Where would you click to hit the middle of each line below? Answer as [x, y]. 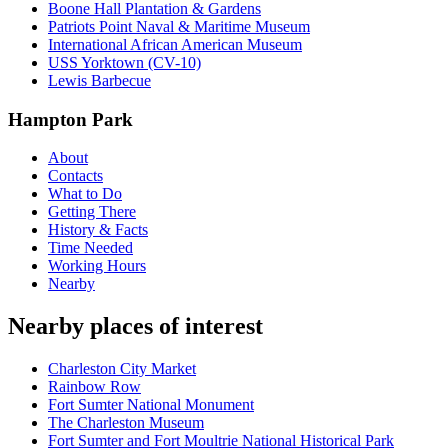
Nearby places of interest [135, 326]
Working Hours [97, 266]
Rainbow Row [94, 387]
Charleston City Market [122, 369]
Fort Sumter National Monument [151, 405]
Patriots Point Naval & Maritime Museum [179, 26]
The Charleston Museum [126, 423]
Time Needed [90, 248]
